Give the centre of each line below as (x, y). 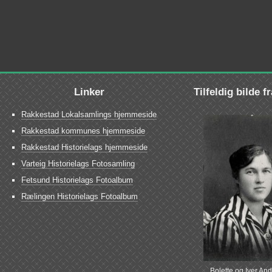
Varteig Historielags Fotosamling (78, 163)
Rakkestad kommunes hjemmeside (83, 131)
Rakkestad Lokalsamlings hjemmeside (89, 114)
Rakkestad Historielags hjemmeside (84, 147)
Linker (89, 91)
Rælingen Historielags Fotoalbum (80, 196)
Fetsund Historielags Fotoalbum (77, 180)
